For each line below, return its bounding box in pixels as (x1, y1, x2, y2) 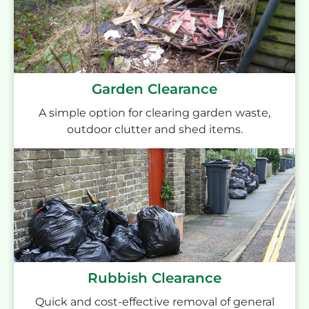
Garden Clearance (92, 81, 217, 98)
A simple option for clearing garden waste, (39, 106, 270, 120)
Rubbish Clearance (88, 269, 221, 286)
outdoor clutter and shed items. (66, 123, 243, 137)
